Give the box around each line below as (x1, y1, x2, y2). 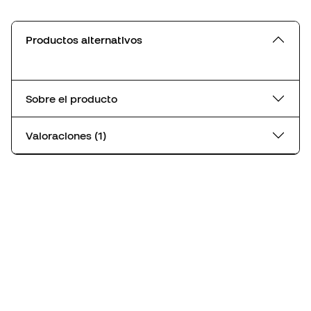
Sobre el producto (26, 92, 117, 105)
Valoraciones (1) (94, 128, 106, 142)
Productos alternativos (26, 33, 142, 46)
